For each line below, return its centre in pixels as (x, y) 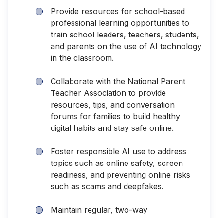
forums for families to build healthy (115, 116)
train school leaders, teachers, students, (125, 34)
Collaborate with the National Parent (118, 81)
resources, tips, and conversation (113, 104)
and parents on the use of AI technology (126, 46)
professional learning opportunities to (120, 23)
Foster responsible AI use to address (118, 151)
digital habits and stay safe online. (113, 128)
